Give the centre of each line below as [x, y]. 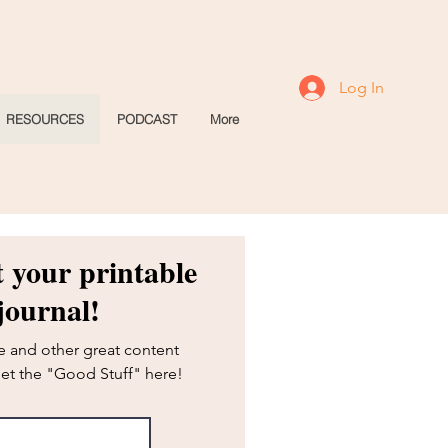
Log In [362, 87]
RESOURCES [45, 119]
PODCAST [147, 119]
